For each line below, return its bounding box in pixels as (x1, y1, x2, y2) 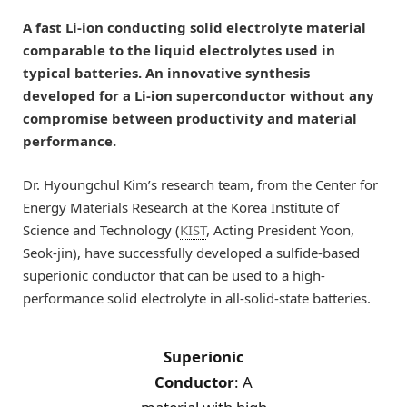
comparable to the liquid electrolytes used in (23, 40, 335, 59)
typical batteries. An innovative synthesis (23, 63, 310, 82)
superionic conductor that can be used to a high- (23, 265, 325, 284)
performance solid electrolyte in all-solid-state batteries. (23, 288, 371, 307)
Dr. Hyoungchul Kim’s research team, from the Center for (23, 174, 378, 194)
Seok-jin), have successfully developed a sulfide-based (23, 243, 360, 262)
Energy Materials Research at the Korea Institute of (23, 197, 339, 216)
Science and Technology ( (23, 220, 180, 239)
